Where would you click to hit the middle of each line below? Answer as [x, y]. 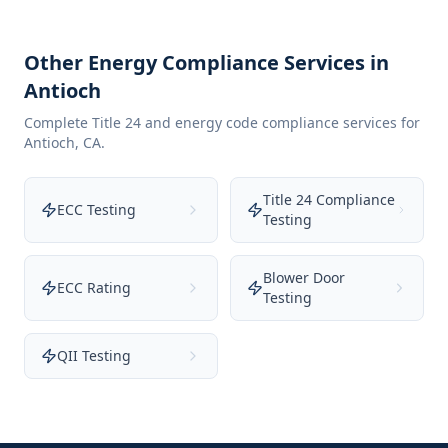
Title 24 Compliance [329, 199]
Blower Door [304, 277]
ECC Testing [96, 209]
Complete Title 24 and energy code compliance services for [222, 122]
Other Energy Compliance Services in [206, 62]
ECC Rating [94, 287]
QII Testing [94, 355]
